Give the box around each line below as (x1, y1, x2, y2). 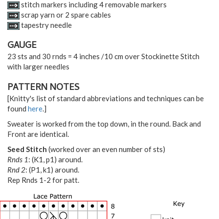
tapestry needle (20, 20, 72, 29)
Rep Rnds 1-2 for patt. (7, 175, 79, 184)
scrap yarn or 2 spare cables (20, 10, 111, 19)
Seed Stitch (7, 144, 48, 153)
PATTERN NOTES (7, 80, 80, 96)
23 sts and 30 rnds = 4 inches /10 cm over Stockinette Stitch (7, 52, 199, 61)
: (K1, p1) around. (28, 154, 83, 164)
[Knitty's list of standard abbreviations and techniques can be (7, 93, 204, 103)
